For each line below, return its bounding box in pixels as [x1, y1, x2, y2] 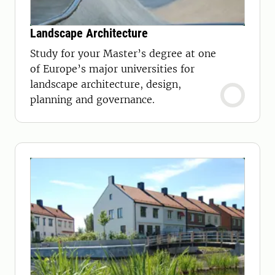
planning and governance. [30, 93, 155, 106]
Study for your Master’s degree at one [30, 47, 216, 60]
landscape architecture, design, [30, 78, 181, 90]
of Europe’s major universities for [30, 63, 195, 75]
